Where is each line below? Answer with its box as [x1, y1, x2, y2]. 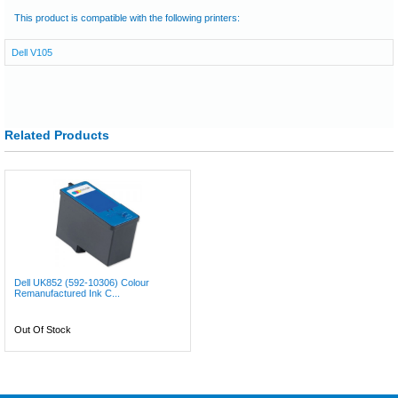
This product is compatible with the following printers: [14, 12, 240, 23]
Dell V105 [12, 47, 52, 58]
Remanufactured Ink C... [14, 288, 120, 298]
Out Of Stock [14, 324, 71, 335]
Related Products [4, 128, 109, 142]
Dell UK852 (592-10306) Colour [14, 277, 149, 288]
